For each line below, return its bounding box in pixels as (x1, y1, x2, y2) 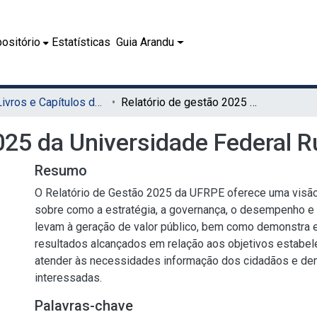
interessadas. (35, 271, 102, 284)
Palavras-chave (35, 297, 133, 314)
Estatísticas (52, 35, 111, 49)
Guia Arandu (116, 35, 175, 49)
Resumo (35, 162, 87, 179)
